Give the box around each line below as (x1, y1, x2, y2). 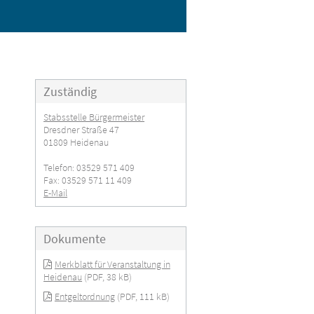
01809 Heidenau (43, 135, 109, 149)
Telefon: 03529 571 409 (43, 161, 135, 174)
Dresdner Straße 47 (43, 123, 120, 136)
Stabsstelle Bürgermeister (43, 110, 145, 123)
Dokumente (43, 230, 107, 247)
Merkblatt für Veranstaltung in (54, 257, 170, 271)
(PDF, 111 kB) (114, 289, 170, 303)
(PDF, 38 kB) (82, 270, 132, 283)
